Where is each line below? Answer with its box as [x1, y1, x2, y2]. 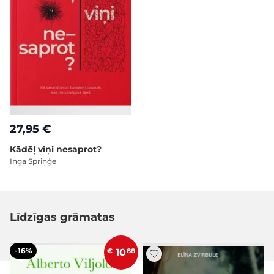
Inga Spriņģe [10, 157, 56, 166]
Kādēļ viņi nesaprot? [10, 144, 102, 155]
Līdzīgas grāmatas [10, 210, 115, 224]
